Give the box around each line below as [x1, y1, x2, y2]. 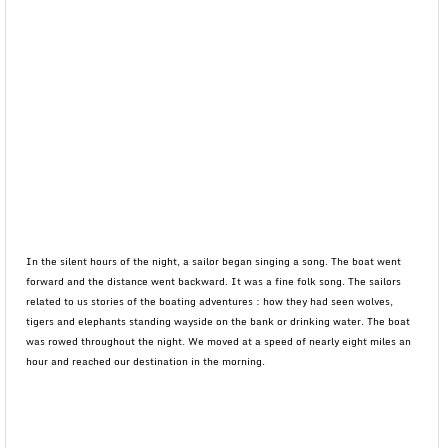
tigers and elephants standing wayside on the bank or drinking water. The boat [26, 313, 410, 329]
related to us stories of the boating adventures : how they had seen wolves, [26, 293, 393, 309]
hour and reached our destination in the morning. [26, 353, 265, 369]
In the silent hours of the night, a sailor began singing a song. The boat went [26, 253, 401, 269]
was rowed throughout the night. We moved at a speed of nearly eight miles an [26, 333, 411, 349]
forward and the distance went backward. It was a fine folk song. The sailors [26, 273, 401, 289]
